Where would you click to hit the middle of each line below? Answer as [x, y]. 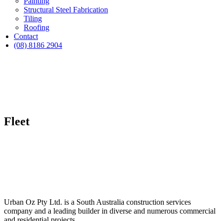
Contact [26, 36]
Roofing [37, 27]
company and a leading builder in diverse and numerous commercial [110, 211]
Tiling [33, 18]
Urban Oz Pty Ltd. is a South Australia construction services [97, 202]
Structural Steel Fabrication [66, 10]
